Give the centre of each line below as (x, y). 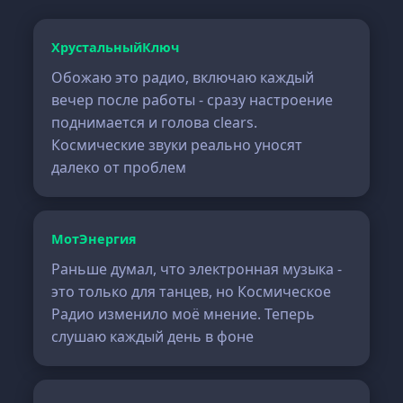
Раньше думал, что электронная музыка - (197, 269)
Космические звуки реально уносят (177, 145)
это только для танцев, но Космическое (192, 291)
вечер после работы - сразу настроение (193, 100)
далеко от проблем (119, 167)
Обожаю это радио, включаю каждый (183, 77)
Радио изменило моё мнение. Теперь (184, 314)
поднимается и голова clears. (155, 122)
